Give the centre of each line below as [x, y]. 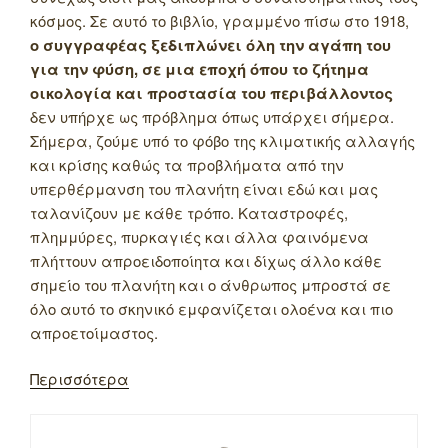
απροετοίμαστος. [94, 332]
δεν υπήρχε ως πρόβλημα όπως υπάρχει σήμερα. [212, 116]
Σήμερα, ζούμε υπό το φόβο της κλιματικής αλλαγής [222, 140]
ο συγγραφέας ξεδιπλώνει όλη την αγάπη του [210, 44]
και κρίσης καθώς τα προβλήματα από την [187, 164]
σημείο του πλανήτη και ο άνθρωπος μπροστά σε [210, 284]
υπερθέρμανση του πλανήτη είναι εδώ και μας [204, 188]
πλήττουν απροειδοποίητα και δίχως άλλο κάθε [206, 260]
